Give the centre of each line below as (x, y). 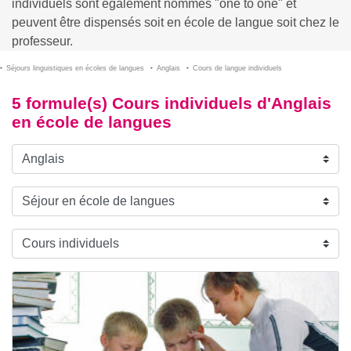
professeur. (42, 41)
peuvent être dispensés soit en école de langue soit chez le (175, 22)
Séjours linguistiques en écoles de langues (75, 68)
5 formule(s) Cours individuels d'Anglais (172, 103)
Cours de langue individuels (237, 68)
